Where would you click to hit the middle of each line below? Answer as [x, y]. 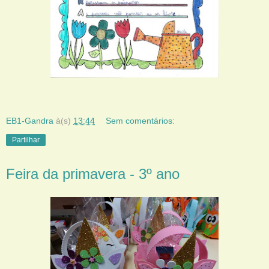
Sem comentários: [141, 121]
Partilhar [26, 140]
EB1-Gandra [30, 121]
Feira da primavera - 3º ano [93, 174]
